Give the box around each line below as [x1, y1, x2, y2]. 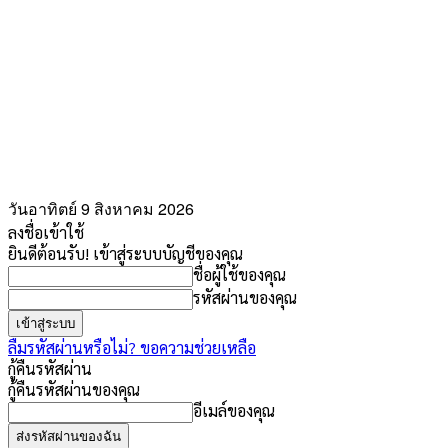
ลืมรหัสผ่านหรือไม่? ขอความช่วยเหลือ [8, 337, 256, 358]
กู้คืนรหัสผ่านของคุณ [8, 379, 140, 400]
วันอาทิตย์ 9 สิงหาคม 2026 [8, 197, 194, 220]
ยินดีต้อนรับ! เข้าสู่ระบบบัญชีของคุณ [8, 243, 243, 264]
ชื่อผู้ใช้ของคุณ [193, 264, 286, 285]
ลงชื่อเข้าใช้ [8, 222, 84, 243]
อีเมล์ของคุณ [193, 400, 275, 421]
